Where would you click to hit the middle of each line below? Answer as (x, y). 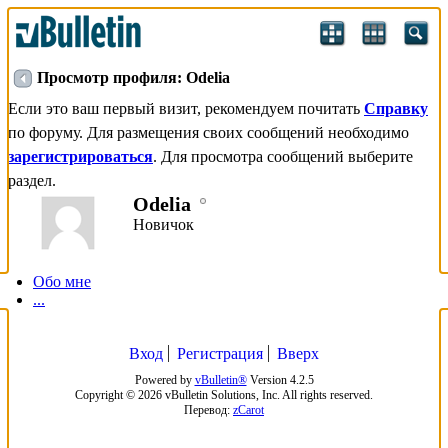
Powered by (164, 380)
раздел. (32, 180)
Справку (396, 108)
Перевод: (208, 410)
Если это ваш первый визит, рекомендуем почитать (186, 108)
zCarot (248, 410)
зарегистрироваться (80, 156)
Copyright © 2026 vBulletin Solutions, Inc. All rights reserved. (224, 395)
